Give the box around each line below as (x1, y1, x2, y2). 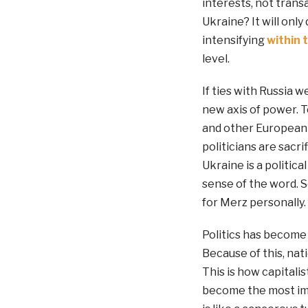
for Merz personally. (201, 195, 306, 209)
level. (201, 52, 230, 65)
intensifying (201, 33, 267, 47)
